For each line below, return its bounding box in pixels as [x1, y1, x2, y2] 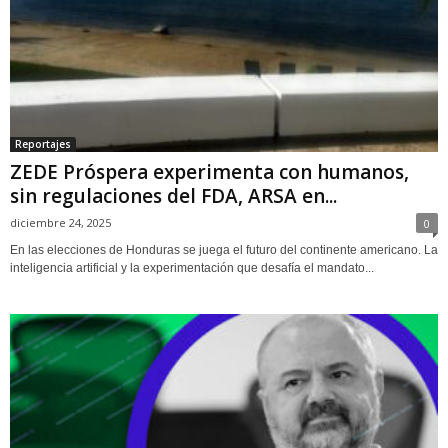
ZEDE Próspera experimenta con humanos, [10, 158, 409, 185]
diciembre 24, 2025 [10, 214, 111, 230]
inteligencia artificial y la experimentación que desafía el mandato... [10, 260, 374, 275]
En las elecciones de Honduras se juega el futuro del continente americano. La [10, 242, 438, 257]
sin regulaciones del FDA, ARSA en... [10, 182, 337, 209]
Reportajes [15, 136, 71, 151]
